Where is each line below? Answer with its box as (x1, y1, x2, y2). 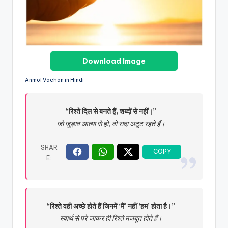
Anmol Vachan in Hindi (25, 77, 84, 84)
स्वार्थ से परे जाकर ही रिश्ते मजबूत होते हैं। (60, 214, 162, 223)
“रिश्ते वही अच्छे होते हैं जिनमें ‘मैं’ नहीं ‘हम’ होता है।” (46, 202, 176, 211)
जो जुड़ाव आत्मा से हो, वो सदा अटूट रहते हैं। (56, 119, 165, 129)
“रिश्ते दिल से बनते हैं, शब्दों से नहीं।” (65, 107, 157, 117)
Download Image (82, 56, 146, 66)
